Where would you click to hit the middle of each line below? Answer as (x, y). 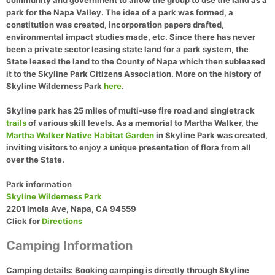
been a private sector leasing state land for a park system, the (127, 49)
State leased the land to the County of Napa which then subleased (136, 62)
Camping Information (69, 246)
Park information (39, 184)
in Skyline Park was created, (211, 135)
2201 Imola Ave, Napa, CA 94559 (71, 209)
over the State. (35, 160)
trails (16, 123)
